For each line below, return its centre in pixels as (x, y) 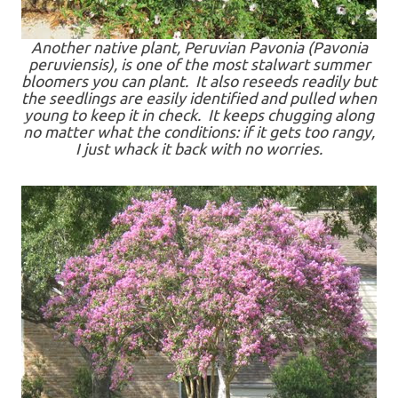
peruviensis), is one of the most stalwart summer (199, 64)
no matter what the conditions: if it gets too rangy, (199, 132)
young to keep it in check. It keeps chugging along (199, 115)
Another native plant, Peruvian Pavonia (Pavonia (199, 48)
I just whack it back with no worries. (199, 149)
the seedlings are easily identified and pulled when (199, 98)
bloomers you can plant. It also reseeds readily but (199, 81)
